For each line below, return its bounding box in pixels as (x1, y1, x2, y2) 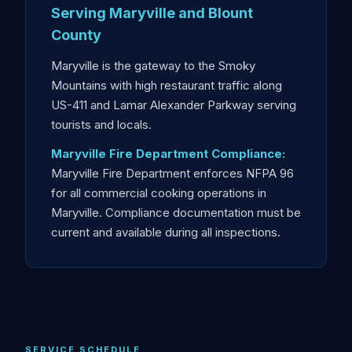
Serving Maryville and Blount (51, 5, 253, 21)
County (51, 27, 101, 43)
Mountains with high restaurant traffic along (51, 78, 282, 93)
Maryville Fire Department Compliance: (51, 146, 285, 161)
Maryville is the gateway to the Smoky (51, 58, 255, 73)
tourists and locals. (51, 117, 152, 132)
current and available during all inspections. (51, 225, 280, 240)
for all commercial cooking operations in (51, 185, 266, 200)
